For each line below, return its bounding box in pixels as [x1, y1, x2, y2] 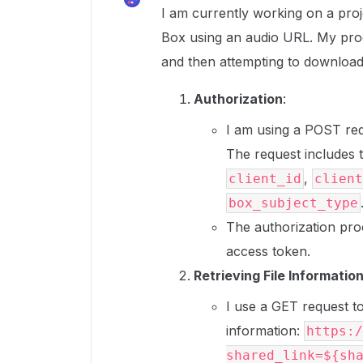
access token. [226, 243, 310, 259]
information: [226, 322, 304, 339]
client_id [228, 171, 301, 186]
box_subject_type [228, 195, 358, 211]
